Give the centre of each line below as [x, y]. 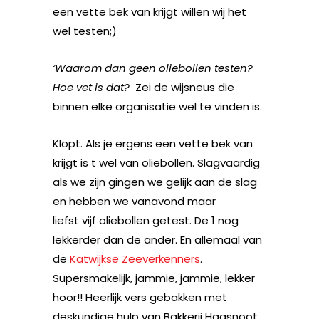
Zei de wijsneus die [185, 87]
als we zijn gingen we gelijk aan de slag [155, 182]
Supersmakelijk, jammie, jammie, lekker [154, 278]
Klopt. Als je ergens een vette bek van [153, 143]
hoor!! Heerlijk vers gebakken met [140, 297]
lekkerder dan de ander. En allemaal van [157, 240]
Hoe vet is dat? [94, 87]
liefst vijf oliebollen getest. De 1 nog [146, 220]
